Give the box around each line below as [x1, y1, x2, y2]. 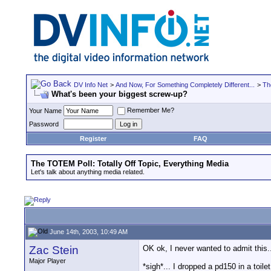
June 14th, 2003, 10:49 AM [48, 227, 128, 235]
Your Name [29, 107, 62, 114]
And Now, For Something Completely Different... [116, 81, 255, 88]
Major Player [29, 257, 66, 264]
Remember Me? [127, 106, 174, 114]
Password [29, 120, 59, 128]
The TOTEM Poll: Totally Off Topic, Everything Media [31, 159, 229, 168]
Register [80, 135, 106, 142]
